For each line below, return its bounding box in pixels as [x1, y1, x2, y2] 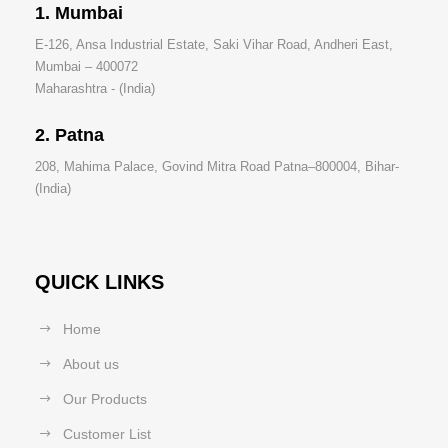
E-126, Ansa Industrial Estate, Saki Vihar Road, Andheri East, [35, 36, 393, 52]
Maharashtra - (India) [35, 80, 155, 96]
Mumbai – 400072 [35, 58, 138, 74]
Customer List [63, 425, 151, 442]
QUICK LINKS [35, 270, 164, 293]
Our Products [63, 390, 147, 407]
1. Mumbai [35, 2, 123, 23]
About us [63, 355, 119, 372]
